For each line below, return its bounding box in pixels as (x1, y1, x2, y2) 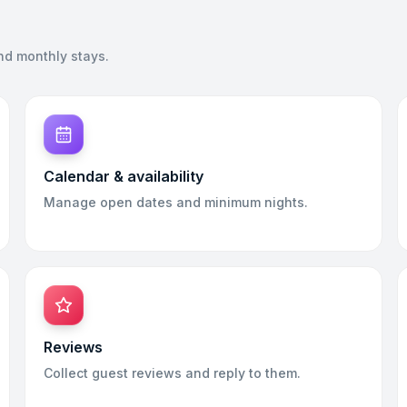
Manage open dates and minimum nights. (43, 194, 308, 210)
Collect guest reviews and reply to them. (43, 365, 301, 381)
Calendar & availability (43, 167, 203, 185)
